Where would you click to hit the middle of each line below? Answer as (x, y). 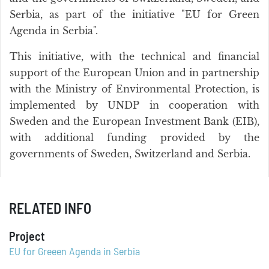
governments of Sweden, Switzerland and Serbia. (130, 154)
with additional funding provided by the (134, 138)
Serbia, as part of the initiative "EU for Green (134, 14)
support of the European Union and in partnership (134, 73)
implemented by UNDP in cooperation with (134, 105)
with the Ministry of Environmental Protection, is (134, 89)
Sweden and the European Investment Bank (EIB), (134, 121)
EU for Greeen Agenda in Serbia (74, 252)
